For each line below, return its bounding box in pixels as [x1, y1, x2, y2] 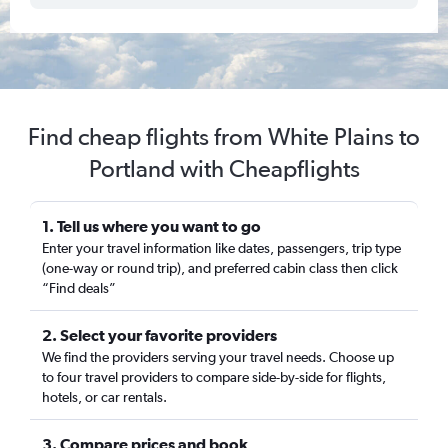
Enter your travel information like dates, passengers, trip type [42, 240, 401, 256]
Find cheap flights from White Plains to [28, 122, 420, 151]
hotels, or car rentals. [42, 389, 167, 405]
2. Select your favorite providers [42, 326, 277, 344]
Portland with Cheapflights [88, 154, 360, 183]
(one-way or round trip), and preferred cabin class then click [42, 260, 398, 276]
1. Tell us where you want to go [42, 217, 261, 235]
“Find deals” [42, 280, 116, 296]
